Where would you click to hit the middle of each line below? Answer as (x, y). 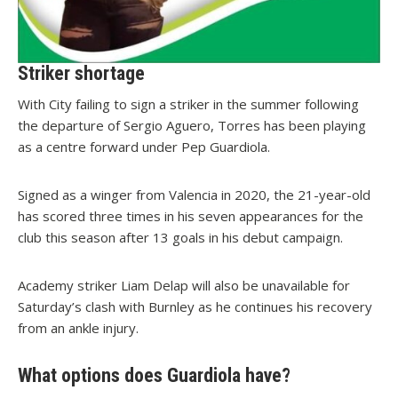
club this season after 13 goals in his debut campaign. (180, 238)
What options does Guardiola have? (154, 376)
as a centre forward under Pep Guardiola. (144, 147)
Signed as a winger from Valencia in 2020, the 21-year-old (194, 195)
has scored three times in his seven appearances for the (191, 216)
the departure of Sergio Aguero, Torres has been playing (192, 126)
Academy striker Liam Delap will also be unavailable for (184, 286)
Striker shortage (81, 74)
